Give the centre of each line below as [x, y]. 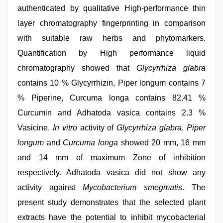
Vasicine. [35, 128]
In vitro [66, 128]
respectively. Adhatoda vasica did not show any [111, 172]
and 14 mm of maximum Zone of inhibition [111, 158]
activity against [50, 187]
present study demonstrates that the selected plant [111, 202]
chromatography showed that [77, 68]
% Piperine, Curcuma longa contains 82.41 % [111, 98]
